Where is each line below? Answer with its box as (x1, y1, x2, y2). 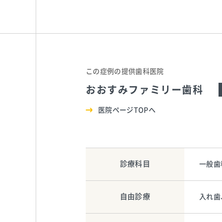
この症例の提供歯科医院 (86, 67, 164, 75)
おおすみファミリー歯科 (86, 84, 204, 95)
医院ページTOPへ (98, 106, 156, 113)
